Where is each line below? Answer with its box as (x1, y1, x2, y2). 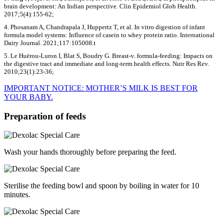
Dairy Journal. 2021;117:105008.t (4, 39, 96, 47)
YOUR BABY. (4, 92, 53, 101)
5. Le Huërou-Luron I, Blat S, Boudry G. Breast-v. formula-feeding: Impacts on (4, 52, 213, 59)
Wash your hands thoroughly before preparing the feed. (4, 148, 176, 157)
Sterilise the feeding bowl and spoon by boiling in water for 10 (4, 181, 199, 190)
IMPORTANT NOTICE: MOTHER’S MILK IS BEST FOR (4, 83, 198, 92)
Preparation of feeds (4, 111, 86, 121)
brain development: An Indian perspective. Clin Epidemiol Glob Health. (4, 2, 197, 10)
